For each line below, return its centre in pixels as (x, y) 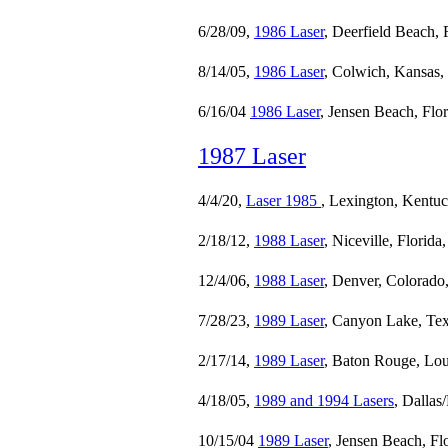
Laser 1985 (283, 200)
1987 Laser (252, 156)
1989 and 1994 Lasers (324, 400)
